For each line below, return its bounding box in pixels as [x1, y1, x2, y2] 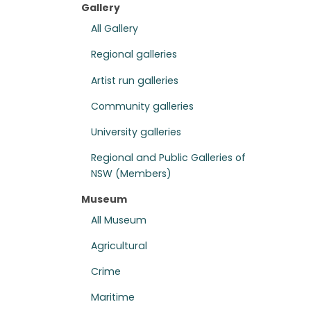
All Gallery [91, 22, 139, 36]
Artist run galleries [91, 73, 179, 87]
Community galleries [91, 99, 194, 113]
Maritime [91, 289, 135, 304]
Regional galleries [91, 47, 178, 62]
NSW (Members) [91, 166, 172, 180]
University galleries [91, 124, 182, 139]
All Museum [91, 212, 147, 227]
